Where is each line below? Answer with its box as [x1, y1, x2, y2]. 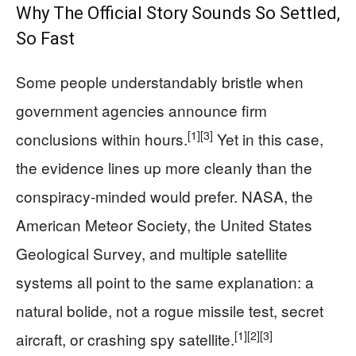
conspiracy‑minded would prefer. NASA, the [16, 185, 313, 207]
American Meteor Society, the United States [16, 214, 312, 236]
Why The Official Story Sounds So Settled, [16, 3, 340, 24]
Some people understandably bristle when [16, 71, 304, 93]
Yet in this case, [213, 128, 323, 150]
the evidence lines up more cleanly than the [16, 157, 312, 179]
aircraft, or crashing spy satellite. [16, 328, 234, 350]
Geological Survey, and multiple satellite [16, 242, 288, 265]
